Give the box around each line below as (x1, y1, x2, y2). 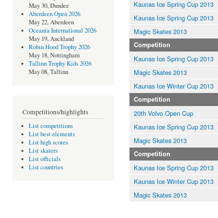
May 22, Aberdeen (28, 18, 74, 27)
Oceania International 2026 (28, 26, 96, 35)
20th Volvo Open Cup (134, 109, 193, 118)
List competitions (28, 122, 73, 130)
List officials (28, 155, 61, 163)
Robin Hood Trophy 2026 (28, 43, 90, 52)
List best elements (28, 130, 75, 139)
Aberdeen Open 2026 (28, 10, 80, 18)
